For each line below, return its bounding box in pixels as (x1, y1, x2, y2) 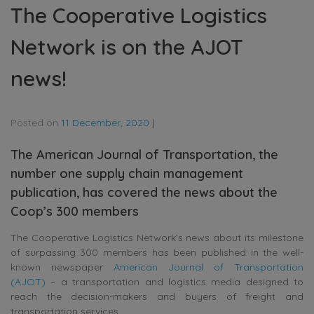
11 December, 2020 (61, 116, 149, 129)
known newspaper (11, 260, 114, 273)
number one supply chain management (11, 165, 243, 182)
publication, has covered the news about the (11, 184, 278, 200)
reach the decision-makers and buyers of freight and (11, 289, 303, 303)
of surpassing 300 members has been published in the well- (11, 245, 303, 259)
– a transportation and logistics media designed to (46, 275, 303, 288)
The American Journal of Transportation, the (11, 146, 278, 163)
